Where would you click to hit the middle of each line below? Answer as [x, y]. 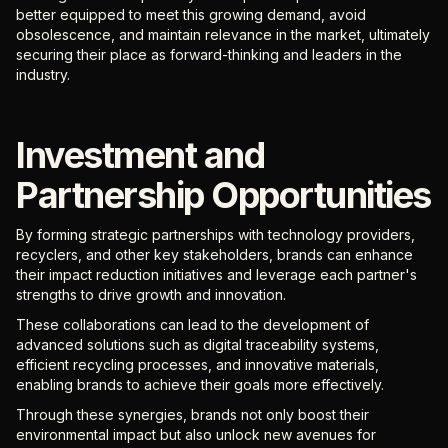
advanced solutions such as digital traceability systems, [197, 344]
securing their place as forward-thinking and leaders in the [209, 54]
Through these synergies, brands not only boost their [192, 414]
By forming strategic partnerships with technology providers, [215, 234]
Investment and [140, 155]
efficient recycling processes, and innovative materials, [197, 364]
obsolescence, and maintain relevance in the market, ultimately [223, 34]
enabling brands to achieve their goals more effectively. [200, 384]
